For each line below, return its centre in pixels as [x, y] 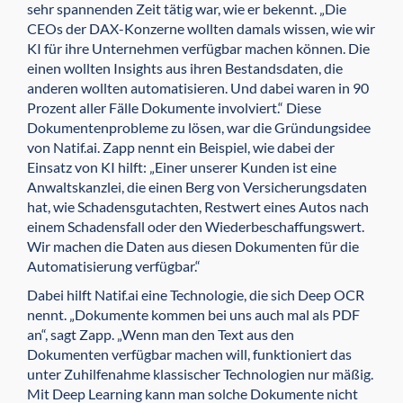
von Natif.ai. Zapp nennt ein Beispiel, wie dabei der [181, 148]
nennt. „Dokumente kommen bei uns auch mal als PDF [193, 315]
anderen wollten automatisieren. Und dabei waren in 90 [198, 88]
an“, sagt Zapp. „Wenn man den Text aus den [161, 335]
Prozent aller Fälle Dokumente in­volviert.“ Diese [174, 108]
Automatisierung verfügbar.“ [114, 266]
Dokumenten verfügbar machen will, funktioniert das [189, 354]
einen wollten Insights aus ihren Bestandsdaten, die [185, 68]
